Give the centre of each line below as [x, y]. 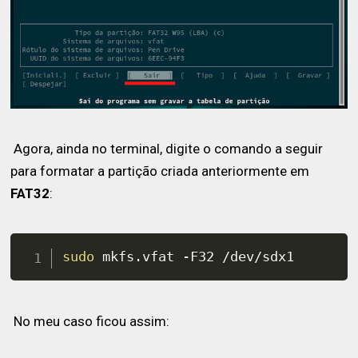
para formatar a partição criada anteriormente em [160, 171]
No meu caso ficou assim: [90, 321]
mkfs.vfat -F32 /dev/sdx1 [195, 257]
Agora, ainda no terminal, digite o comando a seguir [167, 148]
